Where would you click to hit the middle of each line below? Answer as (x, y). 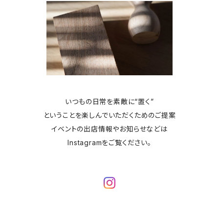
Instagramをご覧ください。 (109, 142)
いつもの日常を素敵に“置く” (109, 101)
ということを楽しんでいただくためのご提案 (109, 115)
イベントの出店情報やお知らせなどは (109, 129)
